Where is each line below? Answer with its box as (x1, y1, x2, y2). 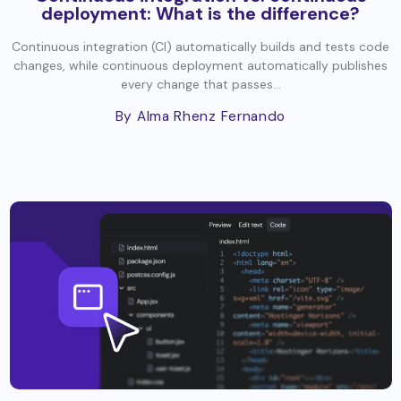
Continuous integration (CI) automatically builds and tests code (12, 38, 389, 55)
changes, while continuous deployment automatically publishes (13, 57, 388, 74)
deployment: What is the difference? (41, 2, 360, 26)
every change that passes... (120, 76, 281, 93)
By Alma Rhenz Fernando (115, 107, 286, 126)
